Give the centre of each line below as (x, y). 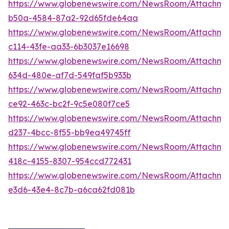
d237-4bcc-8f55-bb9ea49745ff (70, 132)
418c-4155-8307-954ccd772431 (70, 161)
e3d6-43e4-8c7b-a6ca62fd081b (72, 189)
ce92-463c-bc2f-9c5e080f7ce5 (69, 104)
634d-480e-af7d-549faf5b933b (70, 75)
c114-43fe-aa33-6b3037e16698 (69, 46)
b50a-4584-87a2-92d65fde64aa (73, 18)
